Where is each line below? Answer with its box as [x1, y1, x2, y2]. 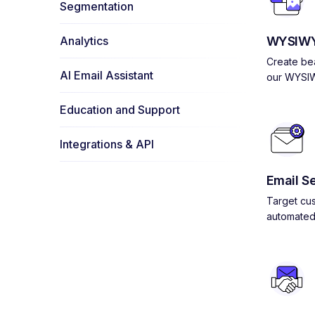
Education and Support [59, 103, 180, 117]
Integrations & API [59, 137, 154, 151]
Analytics [59, 34, 108, 48]
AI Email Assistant [59, 68, 153, 82]
